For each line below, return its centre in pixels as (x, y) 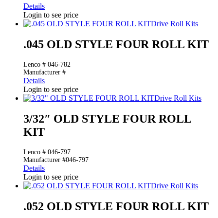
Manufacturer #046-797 (56, 160)
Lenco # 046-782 (47, 64)
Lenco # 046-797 (47, 152)
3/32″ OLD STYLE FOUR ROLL (107, 118)
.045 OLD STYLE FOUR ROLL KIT (116, 44)
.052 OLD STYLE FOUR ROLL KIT (116, 206)
